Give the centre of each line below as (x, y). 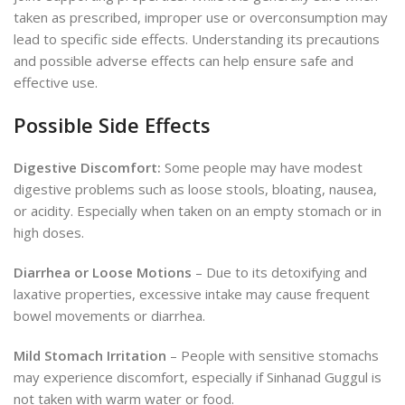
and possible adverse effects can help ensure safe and (184, 61)
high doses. (49, 233)
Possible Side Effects (112, 125)
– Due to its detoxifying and (279, 273)
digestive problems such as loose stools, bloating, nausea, (195, 189)
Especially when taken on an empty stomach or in (229, 211)
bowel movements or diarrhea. (109, 316)
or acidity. (45, 211)
